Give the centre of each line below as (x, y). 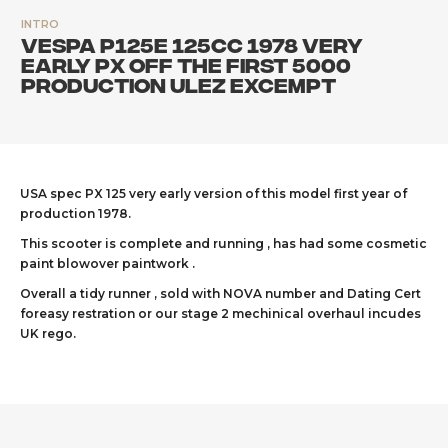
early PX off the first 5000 (186, 63)
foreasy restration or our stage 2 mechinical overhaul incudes (220, 313)
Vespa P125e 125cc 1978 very (192, 43)
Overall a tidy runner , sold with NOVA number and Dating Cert (220, 293)
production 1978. (75, 213)
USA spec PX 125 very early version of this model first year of (213, 193)
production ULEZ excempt (178, 83)
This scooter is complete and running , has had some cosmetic (223, 243)
